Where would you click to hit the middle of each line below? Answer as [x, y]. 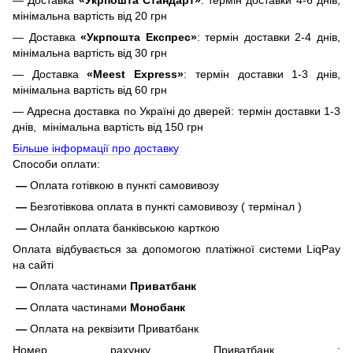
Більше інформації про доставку [96, 149]
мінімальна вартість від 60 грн [90, 90]
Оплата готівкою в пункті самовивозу [124, 186]
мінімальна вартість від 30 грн [90, 53]
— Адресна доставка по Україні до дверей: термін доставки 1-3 [176, 111]
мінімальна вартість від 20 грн [90, 16]
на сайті [33, 265]
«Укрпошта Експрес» [139, 37]
